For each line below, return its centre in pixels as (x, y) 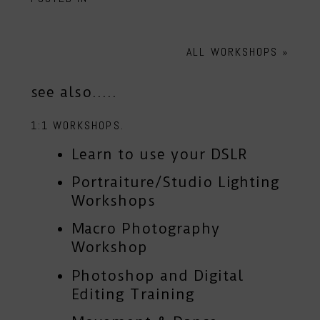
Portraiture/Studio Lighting (175, 182)
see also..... (74, 92)
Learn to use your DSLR (159, 154)
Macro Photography (145, 229)
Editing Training (132, 294)
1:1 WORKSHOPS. (77, 125)
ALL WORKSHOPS (232, 52)
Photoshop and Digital (157, 275)
